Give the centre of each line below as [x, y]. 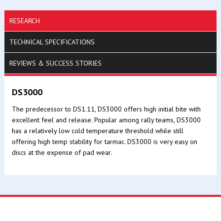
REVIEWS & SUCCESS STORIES [55, 63]
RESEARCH [24, 21]
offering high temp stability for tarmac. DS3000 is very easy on [104, 142]
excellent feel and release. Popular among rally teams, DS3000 [106, 120]
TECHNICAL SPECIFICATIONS [52, 42]
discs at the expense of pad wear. [62, 152]
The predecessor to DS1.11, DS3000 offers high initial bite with [106, 109]
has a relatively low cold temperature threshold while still [97, 131]
